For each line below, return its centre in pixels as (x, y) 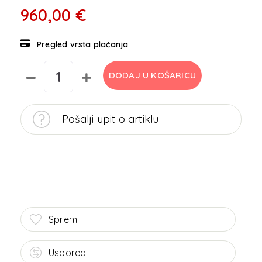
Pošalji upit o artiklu (111, 119)
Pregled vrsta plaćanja (83, 45)
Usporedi (68, 253)
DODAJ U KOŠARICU (152, 75)
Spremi (64, 220)
